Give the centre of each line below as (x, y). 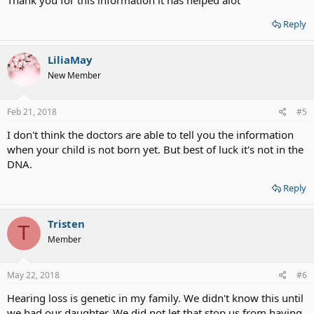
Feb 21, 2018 (32, 111)
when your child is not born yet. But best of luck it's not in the (155, 149)
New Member (74, 75)
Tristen (66, 223)
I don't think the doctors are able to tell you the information (150, 134)
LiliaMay (70, 60)
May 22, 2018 (33, 275)
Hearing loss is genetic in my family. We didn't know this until (155, 298)
